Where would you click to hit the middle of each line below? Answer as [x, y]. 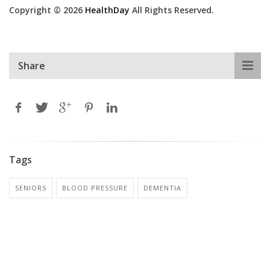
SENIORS [31, 187]
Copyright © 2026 [47, 10]
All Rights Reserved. [172, 10]
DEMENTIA [162, 187]
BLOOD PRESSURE [95, 187]
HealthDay [107, 10]
